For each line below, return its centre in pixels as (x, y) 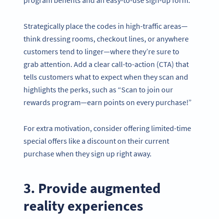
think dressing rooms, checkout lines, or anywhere (106, 39)
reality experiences (83, 205)
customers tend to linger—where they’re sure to (101, 52)
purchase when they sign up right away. (88, 153)
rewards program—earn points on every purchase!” (108, 102)
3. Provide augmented (92, 188)
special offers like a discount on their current (96, 141)
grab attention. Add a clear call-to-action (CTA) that (106, 64)
